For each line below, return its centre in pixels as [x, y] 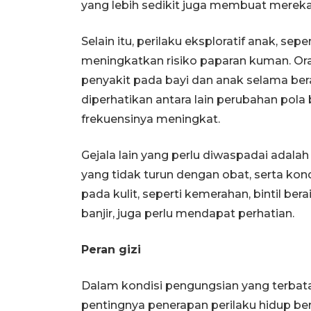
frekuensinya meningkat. [151, 119]
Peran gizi [111, 249]
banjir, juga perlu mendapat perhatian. [188, 213]
